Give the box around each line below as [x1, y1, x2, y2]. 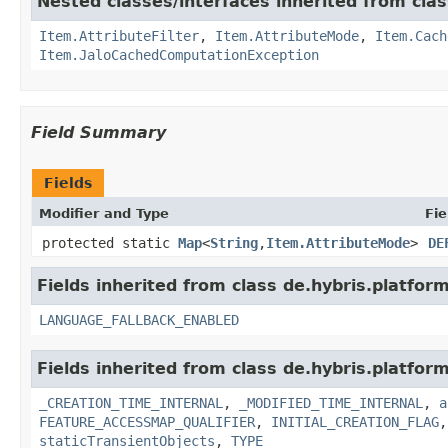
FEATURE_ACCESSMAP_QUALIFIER [39, 413, 255, 430]
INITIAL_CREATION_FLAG [271, 413, 439, 430]
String [210, 234, 258, 251]
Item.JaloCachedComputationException [39, 46, 319, 63]
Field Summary [31, 122, 166, 142]
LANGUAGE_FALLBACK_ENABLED [39, 311, 239, 328]
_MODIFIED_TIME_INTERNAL [239, 394, 423, 411]
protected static [42, 234, 178, 251]
